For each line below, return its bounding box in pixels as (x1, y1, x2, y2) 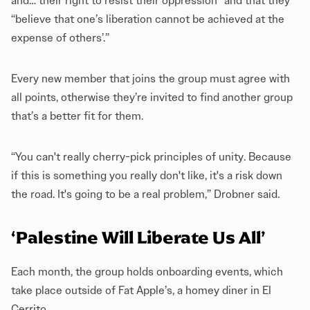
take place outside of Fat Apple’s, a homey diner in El (11, 284, 271, 298)
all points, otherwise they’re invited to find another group (11, 90, 293, 104)
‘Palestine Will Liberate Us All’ (11, 226, 266, 248)
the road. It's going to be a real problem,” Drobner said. (11, 187, 280, 201)
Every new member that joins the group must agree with (11, 71, 290, 85)
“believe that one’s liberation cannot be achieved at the (11, 12, 284, 26)
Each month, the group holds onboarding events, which (11, 265, 283, 279)
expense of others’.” (11, 30, 109, 44)
